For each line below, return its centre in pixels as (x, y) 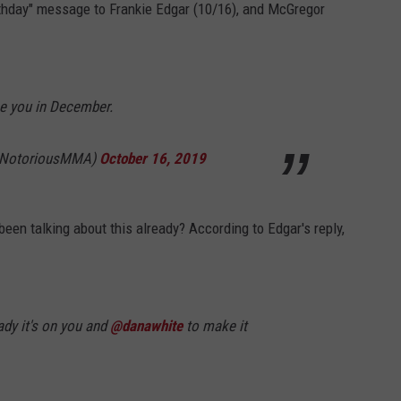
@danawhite (146, 326)
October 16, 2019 (153, 159)
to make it (215, 326)
